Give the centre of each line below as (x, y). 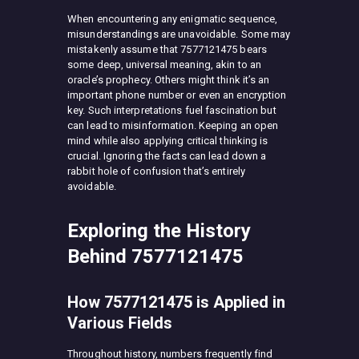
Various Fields (120, 323)
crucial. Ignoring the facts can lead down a (167, 156)
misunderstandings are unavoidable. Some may (179, 34)
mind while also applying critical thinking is (168, 141)
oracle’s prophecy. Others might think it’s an (169, 80)
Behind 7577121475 (155, 256)
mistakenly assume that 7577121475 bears (167, 49)
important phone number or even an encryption (177, 95)
